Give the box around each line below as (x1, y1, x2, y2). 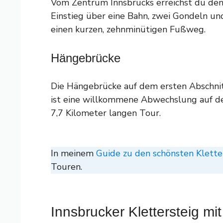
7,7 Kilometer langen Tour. (51, 107, 161, 119)
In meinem (51, 147, 96, 159)
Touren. (51, 160, 82, 173)
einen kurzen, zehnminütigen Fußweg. (51, 23, 206, 35)
